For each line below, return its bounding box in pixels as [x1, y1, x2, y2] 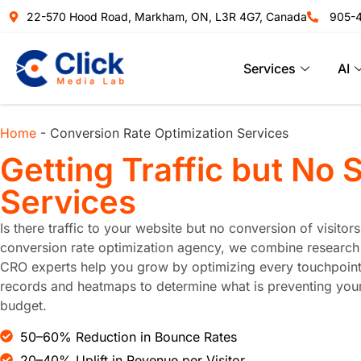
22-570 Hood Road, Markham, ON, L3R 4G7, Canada [26, 10, 307, 23]
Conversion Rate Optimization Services [50, 125, 288, 141]
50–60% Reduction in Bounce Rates [20, 328, 237, 345]
